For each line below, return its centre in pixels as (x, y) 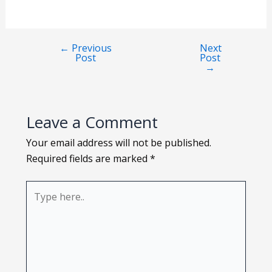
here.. (38, 204)
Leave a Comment (92, 122)
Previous (91, 48)
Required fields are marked (88, 158)
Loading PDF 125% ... (139, 21)
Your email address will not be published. (118, 143)
